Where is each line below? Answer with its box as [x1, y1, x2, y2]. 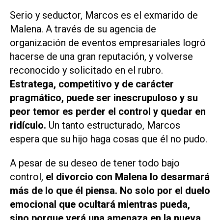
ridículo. [10, 119, 49, 131]
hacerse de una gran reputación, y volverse [10, 50, 193, 62]
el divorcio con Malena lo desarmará [46, 170, 210, 183]
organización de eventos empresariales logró [10, 36, 206, 49]
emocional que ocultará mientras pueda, [10, 198, 190, 210]
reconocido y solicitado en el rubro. [10, 64, 163, 76]
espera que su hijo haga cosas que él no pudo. [10, 133, 207, 145]
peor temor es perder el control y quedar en [10, 105, 206, 117]
